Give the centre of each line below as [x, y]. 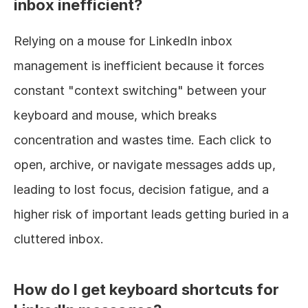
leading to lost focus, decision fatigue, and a [141, 189]
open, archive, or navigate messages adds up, [145, 164]
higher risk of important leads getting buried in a [151, 214]
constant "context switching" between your [140, 90]
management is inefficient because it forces [139, 65]
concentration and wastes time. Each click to [143, 140]
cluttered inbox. [59, 239]
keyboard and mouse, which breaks [115, 115]
